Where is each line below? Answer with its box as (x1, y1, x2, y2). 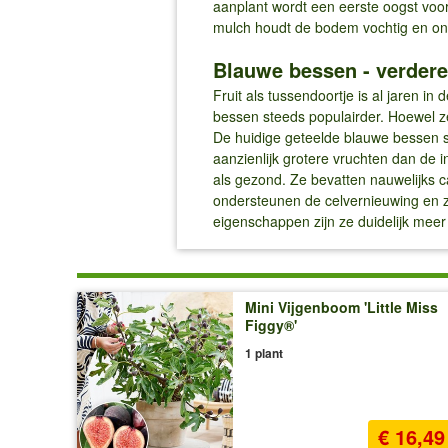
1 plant (245, 344, 283, 363)
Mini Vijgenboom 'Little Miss (245, 297, 438, 318)
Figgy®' (245, 315, 297, 336)
